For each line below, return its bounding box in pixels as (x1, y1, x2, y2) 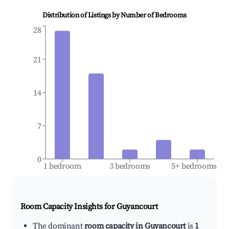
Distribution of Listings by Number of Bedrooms (42, 11, 187, 20)
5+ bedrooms (171, 161, 217, 172)
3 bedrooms (109, 161, 151, 172)
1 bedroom (43, 161, 81, 172)
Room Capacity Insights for (20, 201, 117, 212)
